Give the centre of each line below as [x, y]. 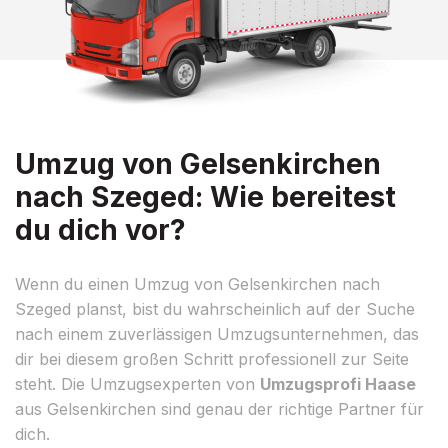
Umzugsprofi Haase [338, 383]
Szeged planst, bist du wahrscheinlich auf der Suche [215, 308]
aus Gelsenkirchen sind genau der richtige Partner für [219, 408]
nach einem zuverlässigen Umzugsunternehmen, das [217, 333]
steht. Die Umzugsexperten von [137, 383]
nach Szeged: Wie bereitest [205, 196]
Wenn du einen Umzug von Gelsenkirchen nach [197, 283]
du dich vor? [100, 229]
